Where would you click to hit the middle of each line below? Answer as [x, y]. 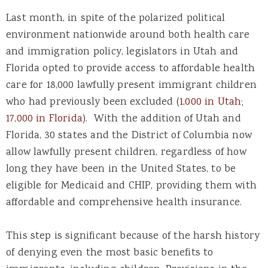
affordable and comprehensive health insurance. [124, 203]
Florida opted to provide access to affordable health [131, 69]
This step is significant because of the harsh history [133, 237]
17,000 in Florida [44, 119]
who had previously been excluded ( [93, 103]
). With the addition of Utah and [162, 119]
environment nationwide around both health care [128, 36]
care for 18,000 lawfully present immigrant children [131, 86]
